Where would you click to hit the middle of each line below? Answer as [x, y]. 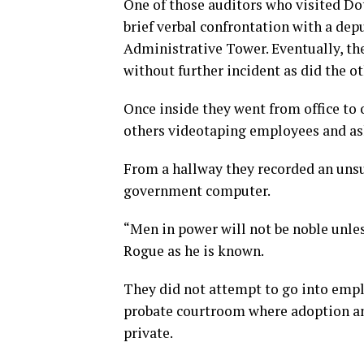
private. [148, 333]
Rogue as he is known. [194, 251]
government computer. [197, 191]
